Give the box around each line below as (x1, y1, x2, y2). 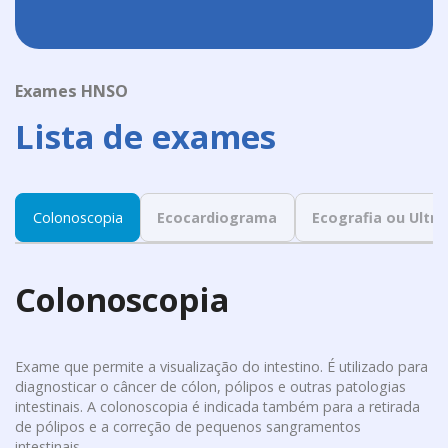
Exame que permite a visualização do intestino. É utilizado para (15, 356, 429, 376)
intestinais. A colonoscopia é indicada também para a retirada (15, 396, 421, 416)
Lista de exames (15, 113, 277, 159)
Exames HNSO (15, 79, 129, 103)
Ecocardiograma (157, 207, 278, 227)
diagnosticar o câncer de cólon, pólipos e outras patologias (15, 376, 407, 396)
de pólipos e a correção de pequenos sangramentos (15, 416, 362, 436)
